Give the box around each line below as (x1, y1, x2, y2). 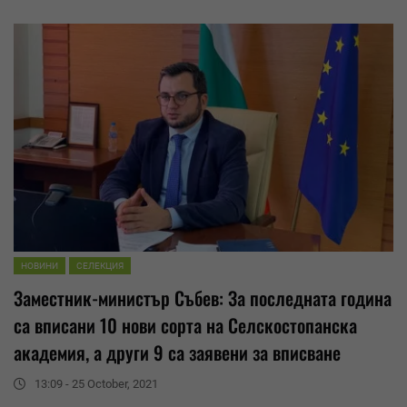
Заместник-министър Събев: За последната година (14, 283, 392, 312)
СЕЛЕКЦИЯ (76, 260, 124, 271)
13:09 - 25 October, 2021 (35, 376, 158, 391)
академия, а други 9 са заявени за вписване (14, 338, 341, 366)
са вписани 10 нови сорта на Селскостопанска (14, 311, 357, 339)
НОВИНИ (21, 260, 58, 271)
